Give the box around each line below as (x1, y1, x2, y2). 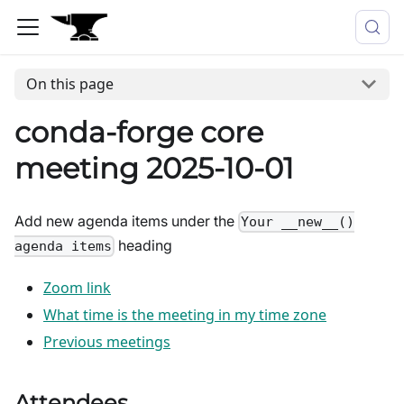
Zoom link (43, 278, 111, 298)
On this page (25, 74, 114, 95)
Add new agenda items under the (14, 211, 238, 230)
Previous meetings (43, 332, 170, 353)
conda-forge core (14, 114, 263, 150)
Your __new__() (241, 213, 355, 230)
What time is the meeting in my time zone (43, 305, 326, 326)
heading (115, 235, 173, 254)
